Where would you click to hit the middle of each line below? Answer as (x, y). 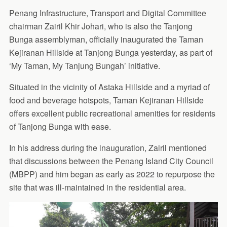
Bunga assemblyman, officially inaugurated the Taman (106, 39)
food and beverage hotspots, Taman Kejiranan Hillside (106, 100)
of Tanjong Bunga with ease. (60, 126)
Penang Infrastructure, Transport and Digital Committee (107, 13)
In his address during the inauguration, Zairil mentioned (108, 147)
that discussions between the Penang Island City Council (111, 161)
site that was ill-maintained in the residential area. (97, 187)
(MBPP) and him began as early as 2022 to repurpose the (112, 174)
